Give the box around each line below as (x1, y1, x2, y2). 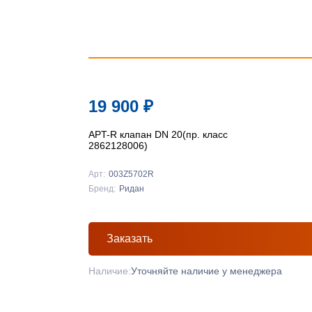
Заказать (107, 233, 153, 244)
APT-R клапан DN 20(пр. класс (88, 129, 228, 140)
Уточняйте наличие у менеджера (131, 265, 282, 276)
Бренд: (88, 184, 116, 194)
